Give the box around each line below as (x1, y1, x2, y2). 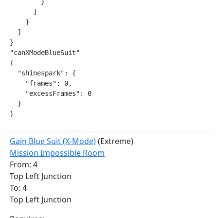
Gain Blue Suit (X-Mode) (10, 136, 96, 146)
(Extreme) (96, 136, 133, 146)
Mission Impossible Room (10, 147, 105, 158)
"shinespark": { (10, 69, 76, 77)
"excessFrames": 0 (10, 90, 91, 97)
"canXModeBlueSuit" (10, 49, 80, 56)
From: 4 (10, 159, 37, 170)
